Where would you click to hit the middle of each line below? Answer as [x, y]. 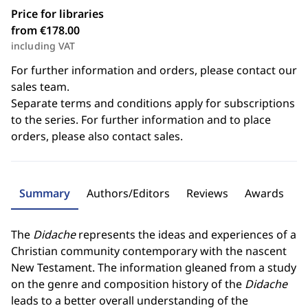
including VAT [43, 46]
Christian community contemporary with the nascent [149, 251]
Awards [264, 193]
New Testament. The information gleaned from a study [154, 267]
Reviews [207, 193]
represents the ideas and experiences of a [186, 234]
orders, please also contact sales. [97, 136]
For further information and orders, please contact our [154, 70]
